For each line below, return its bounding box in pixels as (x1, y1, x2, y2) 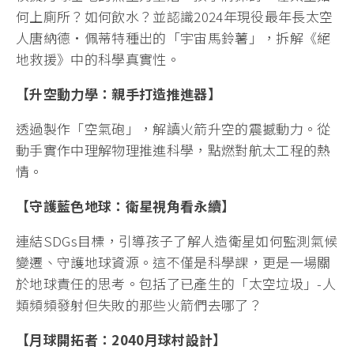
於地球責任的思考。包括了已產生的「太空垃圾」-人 (16, 273, 337, 293)
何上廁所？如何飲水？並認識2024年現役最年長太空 (16, 6, 333, 26)
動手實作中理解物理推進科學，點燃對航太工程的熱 (16, 139, 331, 160)
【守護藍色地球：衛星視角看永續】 (16, 195, 235, 216)
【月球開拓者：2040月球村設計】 (16, 329, 227, 349)
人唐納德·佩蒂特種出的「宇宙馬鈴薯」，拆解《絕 (16, 27, 331, 47)
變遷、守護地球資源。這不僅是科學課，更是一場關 (16, 251, 331, 272)
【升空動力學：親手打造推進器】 (16, 83, 222, 104)
